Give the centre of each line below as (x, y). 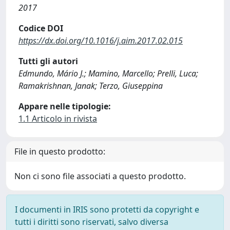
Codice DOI (41, 28)
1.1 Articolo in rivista (58, 119)
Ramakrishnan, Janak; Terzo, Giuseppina (91, 86)
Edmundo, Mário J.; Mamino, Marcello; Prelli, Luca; (108, 73)
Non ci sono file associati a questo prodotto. (100, 176)
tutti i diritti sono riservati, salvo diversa (92, 222)
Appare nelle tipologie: (65, 106)
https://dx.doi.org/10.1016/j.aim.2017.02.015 (101, 41)
